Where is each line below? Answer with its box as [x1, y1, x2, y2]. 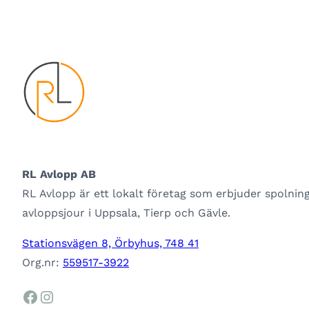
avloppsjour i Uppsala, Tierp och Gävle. [22, 206, 230, 219]
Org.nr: [22, 256, 63, 269]
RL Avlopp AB [22, 168, 96, 181]
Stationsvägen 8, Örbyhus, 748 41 [22, 237, 199, 250]
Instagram [38, 286, 54, 306]
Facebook [21, 286, 31, 306]
